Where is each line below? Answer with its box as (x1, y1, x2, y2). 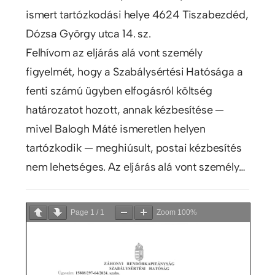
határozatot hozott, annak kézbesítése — (25, 103, 225, 117)
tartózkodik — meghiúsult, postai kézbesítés (25, 141, 242, 155)
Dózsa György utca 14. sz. (25, 26, 151, 41)
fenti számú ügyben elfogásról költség (25, 83, 212, 98)
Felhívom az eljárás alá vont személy (25, 45, 203, 60)
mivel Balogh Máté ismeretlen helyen (25, 122, 206, 136)
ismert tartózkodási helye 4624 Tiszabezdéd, (25, 7, 249, 21)
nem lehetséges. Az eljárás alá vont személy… (25, 160, 246, 174)
